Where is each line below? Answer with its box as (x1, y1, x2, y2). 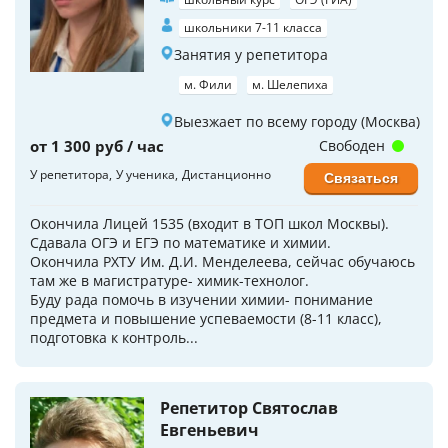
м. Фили (184, 76, 232, 93)
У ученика (116, 166, 175, 183)
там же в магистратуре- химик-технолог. (30, 271, 309, 290)
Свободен (318, 136, 389, 155)
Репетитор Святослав (160, 397, 338, 419)
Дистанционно (182, 166, 271, 183)
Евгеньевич (160, 419, 259, 441)
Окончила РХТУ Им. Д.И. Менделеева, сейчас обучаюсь (30, 252, 415, 271)
